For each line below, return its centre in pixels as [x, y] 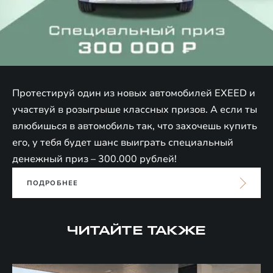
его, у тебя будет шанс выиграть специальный [123, 142]
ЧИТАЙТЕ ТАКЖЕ [136, 231]
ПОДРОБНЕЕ [52, 183]
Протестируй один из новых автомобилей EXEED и [134, 93]
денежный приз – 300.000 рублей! [94, 159]
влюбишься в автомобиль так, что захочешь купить [135, 126]
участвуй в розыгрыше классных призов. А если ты [135, 109]
